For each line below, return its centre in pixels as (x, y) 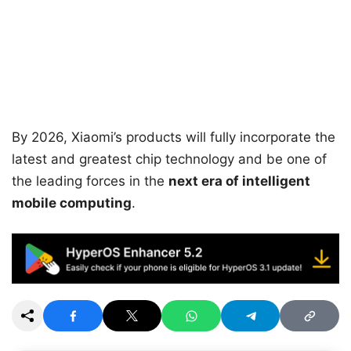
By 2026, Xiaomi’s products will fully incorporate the (174, 137)
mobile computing (72, 203)
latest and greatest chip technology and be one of (169, 159)
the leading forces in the (90, 181)
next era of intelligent (239, 181)
